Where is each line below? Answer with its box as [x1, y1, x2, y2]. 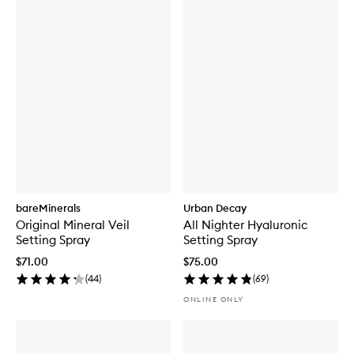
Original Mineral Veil [16, 217, 130, 232]
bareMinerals [16, 201, 81, 214]
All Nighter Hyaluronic [183, 217, 307, 232]
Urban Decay [183, 201, 247, 214]
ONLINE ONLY [183, 294, 244, 303]
